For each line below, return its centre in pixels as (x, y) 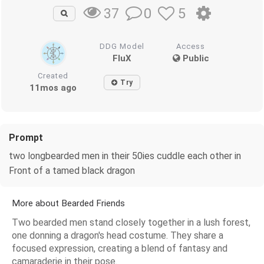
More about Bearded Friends (68, 203)
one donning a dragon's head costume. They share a (118, 235)
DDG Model (122, 46)
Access (191, 46)
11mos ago (53, 88)
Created (53, 75)
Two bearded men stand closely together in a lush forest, (131, 222)
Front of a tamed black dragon (72, 170)
